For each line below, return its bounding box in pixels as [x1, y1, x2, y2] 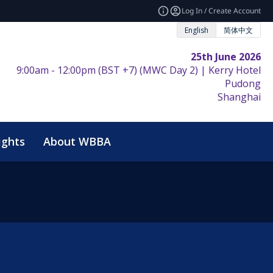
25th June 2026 [190, 50, 261, 63]
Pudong [224, 77, 261, 90]
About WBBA [43, 133, 111, 149]
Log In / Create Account [182, 5, 261, 16]
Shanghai [217, 90, 261, 104]
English [185, 24, 208, 35]
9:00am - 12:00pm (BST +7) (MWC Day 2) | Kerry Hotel [16, 63, 261, 77]
